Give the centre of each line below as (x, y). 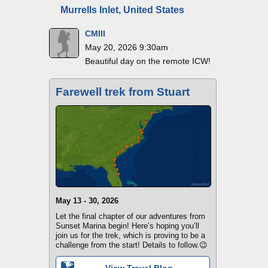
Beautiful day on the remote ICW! (148, 61)
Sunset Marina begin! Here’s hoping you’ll (127, 226)
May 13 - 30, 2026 (87, 201)
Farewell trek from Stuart (123, 92)
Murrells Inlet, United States (122, 10)
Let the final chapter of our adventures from (130, 217)
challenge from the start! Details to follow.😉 (132, 245)
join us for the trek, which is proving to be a (130, 236)
